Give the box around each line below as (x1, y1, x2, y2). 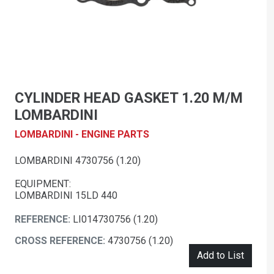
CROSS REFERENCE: (15, 235, 108, 247)
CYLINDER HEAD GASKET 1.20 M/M (15, 89, 243, 107)
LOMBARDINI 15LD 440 (15, 190, 117, 202)
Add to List (197, 250, 244, 262)
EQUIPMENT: (15, 178, 71, 190)
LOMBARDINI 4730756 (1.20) (15, 155, 141, 167)
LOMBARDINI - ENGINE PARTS (15, 128, 149, 141)
